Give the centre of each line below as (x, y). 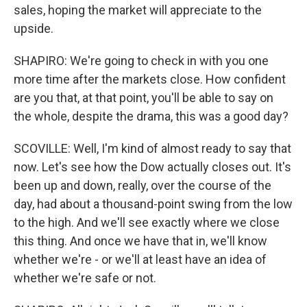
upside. (34, 28)
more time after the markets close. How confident (150, 79)
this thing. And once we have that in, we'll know (140, 241)
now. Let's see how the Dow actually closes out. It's (152, 167)
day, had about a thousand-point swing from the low (153, 204)
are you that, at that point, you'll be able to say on (144, 98)
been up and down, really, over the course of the (143, 185)
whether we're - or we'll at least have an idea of (140, 259)
